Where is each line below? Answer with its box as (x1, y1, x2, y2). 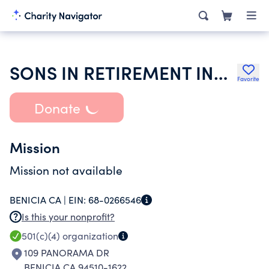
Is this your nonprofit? (22, 210, 115, 223)
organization (60, 229, 118, 242)
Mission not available (10, 162, 122, 178)
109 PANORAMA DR (24, 246, 109, 259)
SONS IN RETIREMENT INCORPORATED (214, 59, 228, 85)
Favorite (237, 74, 259, 83)
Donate (34, 98, 80, 117)
